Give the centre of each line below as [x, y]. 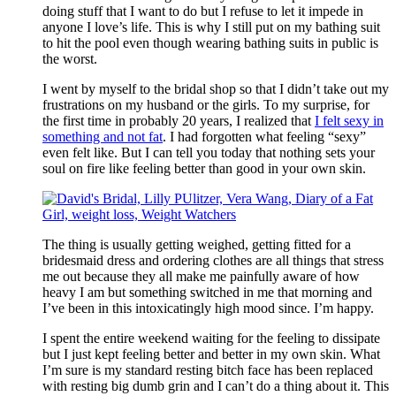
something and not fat [103, 136]
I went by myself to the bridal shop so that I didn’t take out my [216, 88]
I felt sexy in [349, 120]
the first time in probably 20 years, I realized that [179, 120]
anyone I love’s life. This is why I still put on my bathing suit [211, 27]
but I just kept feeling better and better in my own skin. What [211, 354]
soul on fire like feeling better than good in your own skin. [204, 168]
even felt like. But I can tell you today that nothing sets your [209, 152]
